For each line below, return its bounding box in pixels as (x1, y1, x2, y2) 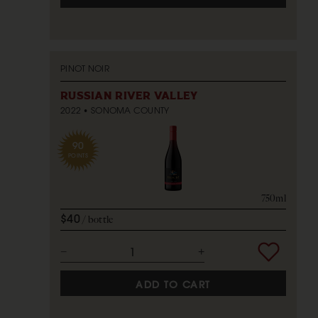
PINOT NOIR (60, 62, 109, 75)
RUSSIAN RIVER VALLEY (60, 90, 198, 102)
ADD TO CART (136, 277, 211, 292)
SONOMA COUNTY (90, 104, 170, 116)
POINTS (68, 150, 88, 159)
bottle (87, 213, 114, 226)
